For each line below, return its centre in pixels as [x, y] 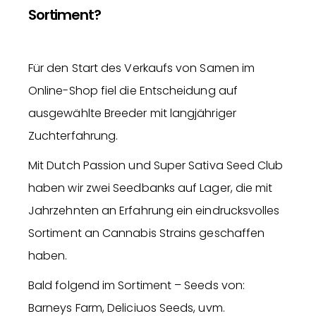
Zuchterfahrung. [73, 136]
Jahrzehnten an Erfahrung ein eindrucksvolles [154, 211]
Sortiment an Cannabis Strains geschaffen [147, 233]
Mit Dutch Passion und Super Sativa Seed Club [156, 166]
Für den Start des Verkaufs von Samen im [142, 68]
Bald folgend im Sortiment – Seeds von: [137, 286]
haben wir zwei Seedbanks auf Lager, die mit [151, 188]
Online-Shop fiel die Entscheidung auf [133, 91]
